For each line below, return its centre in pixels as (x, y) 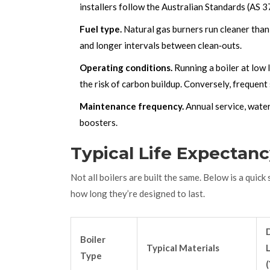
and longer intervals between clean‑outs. (161, 46)
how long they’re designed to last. (138, 194)
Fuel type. (101, 29)
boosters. (99, 123)
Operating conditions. (126, 68)
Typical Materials (183, 248)
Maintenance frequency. (132, 106)
